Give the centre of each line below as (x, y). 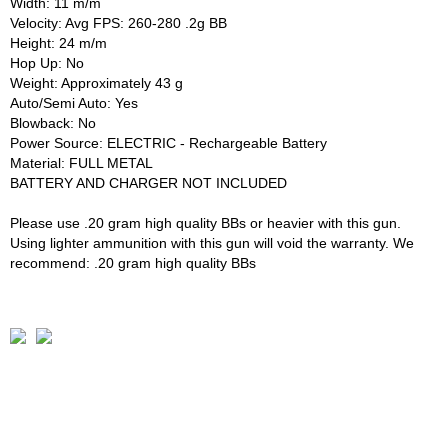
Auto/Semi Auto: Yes (74, 102)
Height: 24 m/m (58, 42)
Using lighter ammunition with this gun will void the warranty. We (212, 242)
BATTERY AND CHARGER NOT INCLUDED (148, 182)
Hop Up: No (47, 62)
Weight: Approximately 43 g (96, 82)
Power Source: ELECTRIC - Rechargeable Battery (168, 142)
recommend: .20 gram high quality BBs (133, 262)
